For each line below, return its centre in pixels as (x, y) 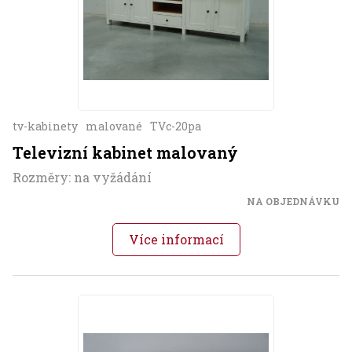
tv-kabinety (45, 126)
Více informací (176, 239)
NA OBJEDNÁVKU (293, 201)
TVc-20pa (176, 126)
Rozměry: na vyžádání (82, 177)
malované (114, 126)
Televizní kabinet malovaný (125, 152)
